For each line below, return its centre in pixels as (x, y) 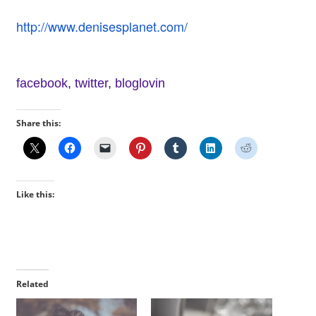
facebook (42, 84)
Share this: (38, 123)
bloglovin (140, 84)
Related (32, 284)
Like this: (35, 195)
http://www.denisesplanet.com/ (102, 26)
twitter (91, 84)
